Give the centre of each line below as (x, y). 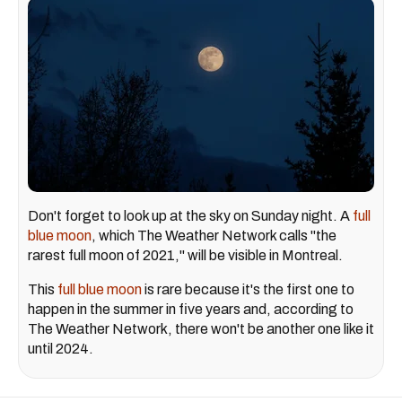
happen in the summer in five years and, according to (191, 310)
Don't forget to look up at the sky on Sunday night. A (190, 216)
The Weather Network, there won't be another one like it (201, 329)
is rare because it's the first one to (248, 290)
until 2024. (61, 349)
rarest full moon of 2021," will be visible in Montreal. (185, 256)
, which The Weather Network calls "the (214, 236)
